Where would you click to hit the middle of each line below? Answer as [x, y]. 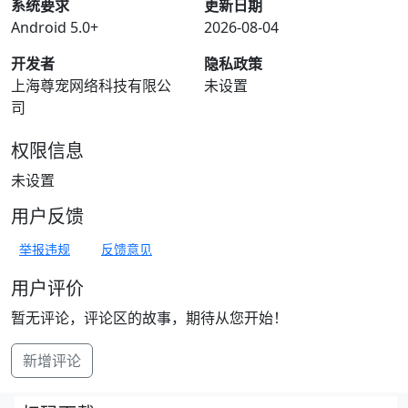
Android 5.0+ [55, 27]
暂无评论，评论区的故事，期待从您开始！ [149, 318]
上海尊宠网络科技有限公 [91, 86]
